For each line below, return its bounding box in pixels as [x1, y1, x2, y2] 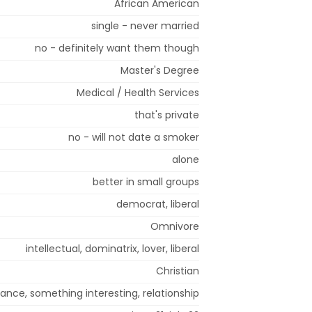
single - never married [91, 18, 199, 33]
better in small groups [93, 174, 199, 189]
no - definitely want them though [35, 40, 199, 55]
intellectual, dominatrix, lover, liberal [26, 241, 199, 256]
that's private [134, 107, 199, 122]
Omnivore [150, 219, 199, 233]
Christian [156, 263, 199, 278]
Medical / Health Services [77, 85, 199, 100]
